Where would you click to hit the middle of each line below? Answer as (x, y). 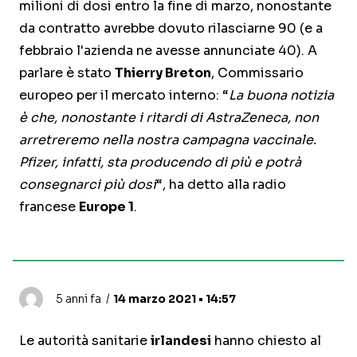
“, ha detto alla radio (221, 185)
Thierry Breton (163, 73)
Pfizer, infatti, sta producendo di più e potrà (160, 163)
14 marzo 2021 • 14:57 (175, 299)
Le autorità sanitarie (85, 341)
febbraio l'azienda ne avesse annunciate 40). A (168, 51)
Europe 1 (106, 207)
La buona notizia (281, 96)
